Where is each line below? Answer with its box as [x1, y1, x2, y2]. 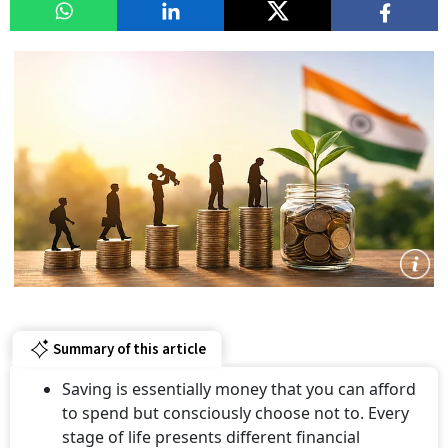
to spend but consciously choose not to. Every [62, 402, 409, 424]
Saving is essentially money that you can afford [62, 378, 416, 400]
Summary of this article [52, 338, 206, 360]
